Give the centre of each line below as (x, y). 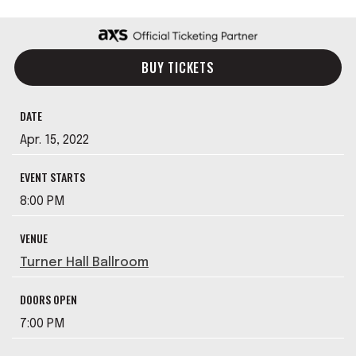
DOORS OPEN (48, 299)
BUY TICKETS (178, 68)
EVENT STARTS (52, 177)
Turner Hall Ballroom (84, 263)
